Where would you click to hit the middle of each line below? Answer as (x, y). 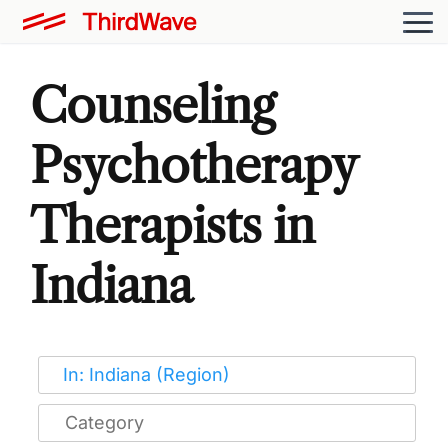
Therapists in (172, 225)
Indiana (111, 285)
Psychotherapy (193, 165)
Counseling (153, 105)
